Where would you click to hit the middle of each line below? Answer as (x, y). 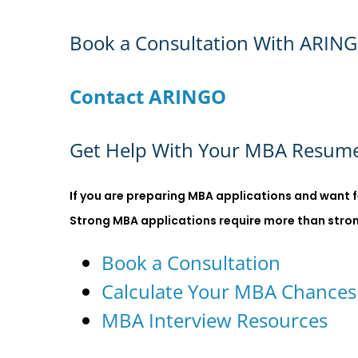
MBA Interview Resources (214, 320)
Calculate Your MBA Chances (229, 291)
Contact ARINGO (147, 97)
